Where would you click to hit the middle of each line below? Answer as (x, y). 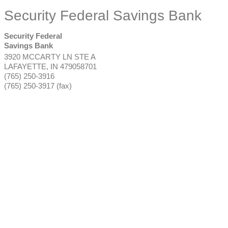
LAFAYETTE (25, 66)
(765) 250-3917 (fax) (38, 86)
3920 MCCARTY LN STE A (50, 57)
